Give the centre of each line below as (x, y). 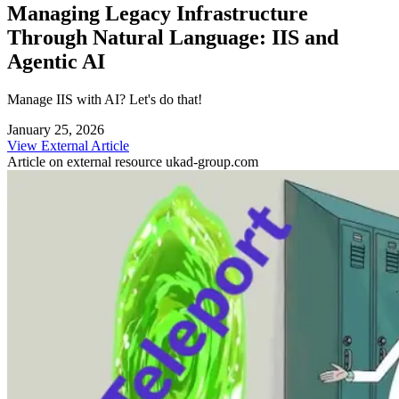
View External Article (68, 145)
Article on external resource (86, 161)
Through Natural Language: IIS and (173, 37)
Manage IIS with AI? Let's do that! (105, 99)
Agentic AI (56, 61)
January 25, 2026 (56, 129)
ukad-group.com (212, 161)
